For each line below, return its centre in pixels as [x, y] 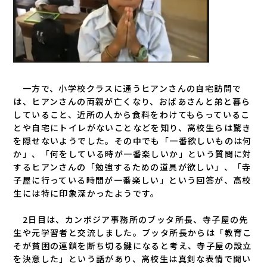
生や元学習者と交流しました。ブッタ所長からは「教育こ [133, 232]
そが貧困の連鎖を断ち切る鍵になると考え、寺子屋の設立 [133, 245]
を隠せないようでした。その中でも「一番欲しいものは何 [133, 140]
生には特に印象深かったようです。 [86, 193]
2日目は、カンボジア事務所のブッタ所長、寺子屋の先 [131, 219]
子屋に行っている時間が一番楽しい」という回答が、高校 [132, 180]
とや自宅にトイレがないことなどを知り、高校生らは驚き [132, 127]
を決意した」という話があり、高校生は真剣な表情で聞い [132, 258]
